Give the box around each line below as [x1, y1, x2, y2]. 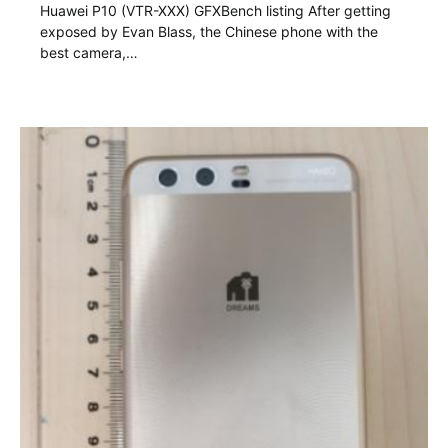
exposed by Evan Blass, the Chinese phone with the [40, 23, 378, 41]
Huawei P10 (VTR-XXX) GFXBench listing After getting [40, 2, 391, 20]
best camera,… [40, 44, 138, 62]
